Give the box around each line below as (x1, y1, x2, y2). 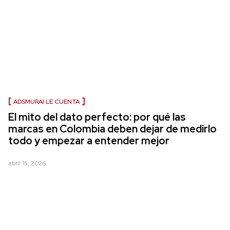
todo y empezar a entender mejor (8, 134, 169, 147)
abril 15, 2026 (8, 159, 46, 167)
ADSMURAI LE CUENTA (13, 98, 80, 106)
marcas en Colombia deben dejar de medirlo (8, 122, 217, 136)
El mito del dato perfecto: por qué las (8, 110, 186, 124)
